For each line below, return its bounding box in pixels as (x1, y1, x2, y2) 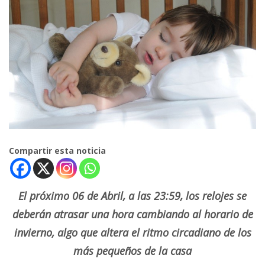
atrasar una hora (53, 207, 134, 222)
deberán (12, 207, 54, 222)
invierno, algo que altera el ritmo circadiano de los (14, 225, 251, 240)
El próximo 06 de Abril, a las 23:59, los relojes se (18, 189, 247, 203)
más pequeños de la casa (73, 244, 192, 258)
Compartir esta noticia (9, 145, 106, 157)
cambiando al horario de (133, 207, 253, 222)
